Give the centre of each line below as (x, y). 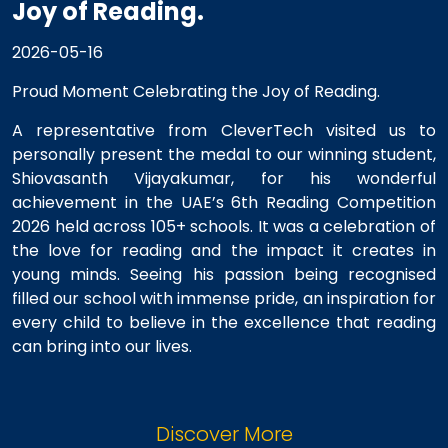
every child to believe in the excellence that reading (224, 322)
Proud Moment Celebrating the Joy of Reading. (196, 91)
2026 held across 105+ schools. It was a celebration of (224, 226)
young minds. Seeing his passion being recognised (224, 274)
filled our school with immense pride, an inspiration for (224, 298)
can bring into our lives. (102, 346)
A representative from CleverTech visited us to (224, 130)
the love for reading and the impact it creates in (224, 250)
